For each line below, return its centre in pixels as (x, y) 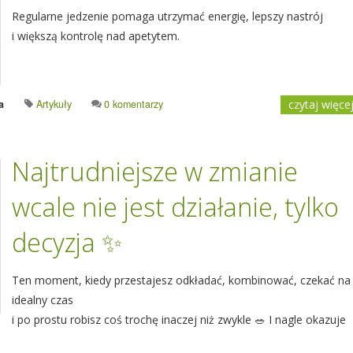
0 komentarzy (134, 104)
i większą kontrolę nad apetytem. (96, 36)
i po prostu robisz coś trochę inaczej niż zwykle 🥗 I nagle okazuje (179, 320)
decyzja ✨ (67, 242)
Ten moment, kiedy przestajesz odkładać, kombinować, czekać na (181, 280)
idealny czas (43, 300)
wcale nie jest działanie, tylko (175, 207)
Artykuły (54, 104)
